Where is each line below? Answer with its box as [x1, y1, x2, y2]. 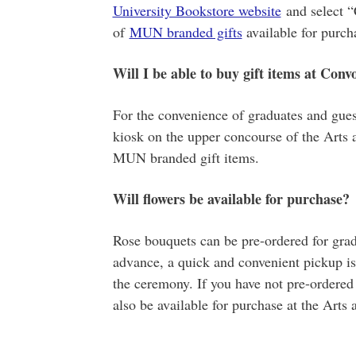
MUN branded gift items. [112, 148, 259, 168]
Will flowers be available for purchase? [112, 188, 350, 210]
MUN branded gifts [129, 22, 242, 42]
